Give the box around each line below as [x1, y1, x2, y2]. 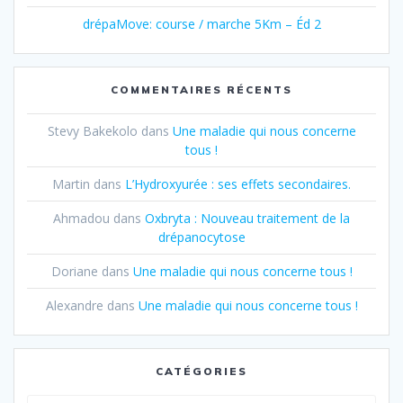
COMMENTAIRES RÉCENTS [110, 83, 293, 97]
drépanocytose [157, 228, 246, 246]
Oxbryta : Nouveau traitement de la [145, 210, 350, 228]
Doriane [50, 263, 98, 281]
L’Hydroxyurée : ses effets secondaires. [125, 175, 351, 193]
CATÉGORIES [156, 364, 247, 379]
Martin [52, 175, 90, 193]
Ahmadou [53, 210, 110, 228]
